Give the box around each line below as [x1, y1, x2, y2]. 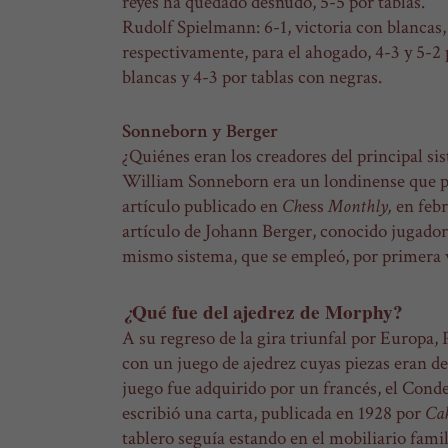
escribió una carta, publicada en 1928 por [122, 400, 425, 426]
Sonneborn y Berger [122, 118, 278, 144]
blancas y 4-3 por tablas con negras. [122, 64, 382, 90]
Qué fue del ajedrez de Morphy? [132, 297, 403, 326]
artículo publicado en [122, 193, 282, 219]
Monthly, [328, 193, 396, 219]
